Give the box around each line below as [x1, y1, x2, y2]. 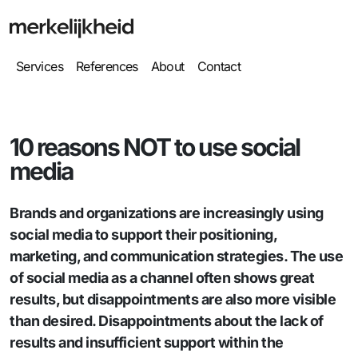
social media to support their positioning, [10, 226, 276, 243]
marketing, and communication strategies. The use [10, 248, 343, 265]
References [75, 58, 138, 74]
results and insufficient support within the [10, 334, 284, 351]
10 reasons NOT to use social [10, 133, 300, 161]
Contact [197, 58, 241, 74]
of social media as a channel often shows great [10, 269, 314, 286]
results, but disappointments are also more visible [10, 291, 336, 308]
